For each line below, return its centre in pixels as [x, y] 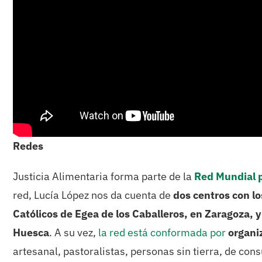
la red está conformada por [162, 232]
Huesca [31, 232]
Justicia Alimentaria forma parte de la [103, 176]
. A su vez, [73, 232]
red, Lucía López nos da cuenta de [93, 195]
